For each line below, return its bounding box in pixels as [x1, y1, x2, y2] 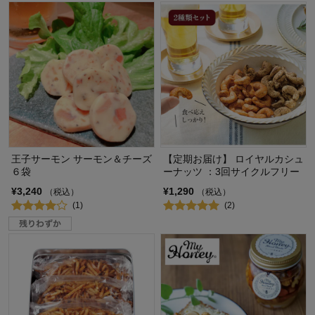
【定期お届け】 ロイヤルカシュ [163, 153, 304, 165]
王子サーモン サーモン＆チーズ [11, 153, 152, 165]
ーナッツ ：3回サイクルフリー [163, 165, 300, 177]
